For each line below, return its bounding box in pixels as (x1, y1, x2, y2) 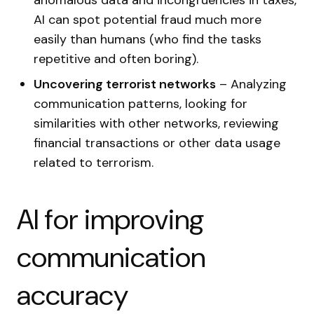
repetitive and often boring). (34, 50, 198, 67)
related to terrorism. (34, 154, 153, 171)
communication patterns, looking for (34, 95, 247, 112)
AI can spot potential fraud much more (34, 11, 261, 28)
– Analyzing (216, 76, 287, 93)
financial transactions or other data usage (34, 135, 280, 151)
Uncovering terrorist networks (34, 76, 216, 93)
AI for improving (17, 201, 205, 238)
